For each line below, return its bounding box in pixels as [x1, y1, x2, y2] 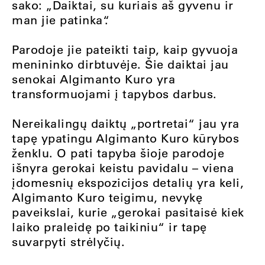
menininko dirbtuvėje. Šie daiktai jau [12, 57, 229, 72]
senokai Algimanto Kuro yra [12, 72, 175, 86]
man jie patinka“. [12, 12, 109, 27]
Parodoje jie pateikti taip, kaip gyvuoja [12, 42, 238, 57]
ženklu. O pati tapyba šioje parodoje [12, 146, 224, 160]
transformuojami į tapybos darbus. [12, 86, 217, 101]
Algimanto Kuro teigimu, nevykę [12, 190, 202, 205]
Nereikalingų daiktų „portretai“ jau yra [12, 116, 240, 131]
